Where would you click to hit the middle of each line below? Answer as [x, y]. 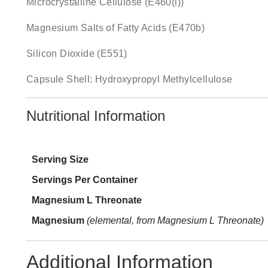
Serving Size [60, 159]
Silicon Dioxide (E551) [77, 54]
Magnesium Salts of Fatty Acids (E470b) [116, 28]
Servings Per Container [85, 180]
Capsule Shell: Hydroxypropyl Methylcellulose [130, 79]
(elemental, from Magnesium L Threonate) [175, 220]
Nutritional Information [96, 116]
